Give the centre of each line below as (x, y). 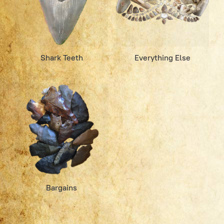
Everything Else (163, 58)
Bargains (62, 187)
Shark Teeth (61, 58)
